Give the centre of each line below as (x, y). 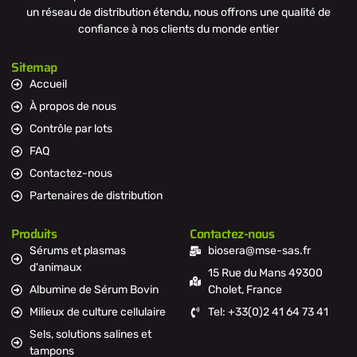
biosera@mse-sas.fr (259, 251)
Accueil (48, 84)
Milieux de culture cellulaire (97, 312)
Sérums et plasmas (77, 251)
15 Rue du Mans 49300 (265, 273)
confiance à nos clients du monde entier (178, 29)
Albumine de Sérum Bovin (94, 290)
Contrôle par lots (71, 129)
